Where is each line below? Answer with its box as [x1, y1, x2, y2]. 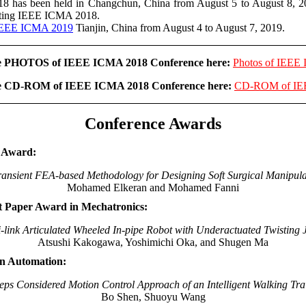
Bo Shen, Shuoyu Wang [100, 291, 206, 303]
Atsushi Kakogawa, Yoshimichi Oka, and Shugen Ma [38, 236, 268, 248]
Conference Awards [85, 115, 221, 133]
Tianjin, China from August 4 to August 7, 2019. [73, 22, 285, 33]
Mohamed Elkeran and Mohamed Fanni [67, 182, 239, 193]
